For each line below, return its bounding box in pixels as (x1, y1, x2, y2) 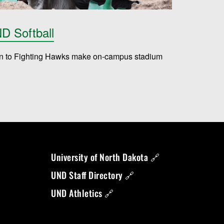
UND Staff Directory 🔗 (51, 168, 134, 181)
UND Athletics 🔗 (51, 186, 114, 199)
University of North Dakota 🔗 (51, 150, 160, 163)
